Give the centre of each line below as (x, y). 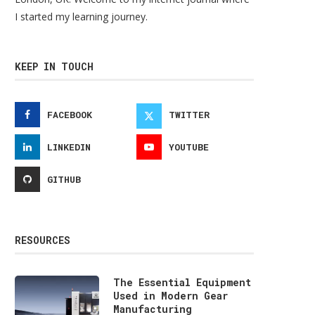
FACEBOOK (70, 115)
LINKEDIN (69, 147)
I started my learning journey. (81, 17)
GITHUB (64, 179)
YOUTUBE (189, 147)
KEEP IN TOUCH (54, 66)
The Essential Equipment (182, 282)
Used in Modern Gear (171, 296)
